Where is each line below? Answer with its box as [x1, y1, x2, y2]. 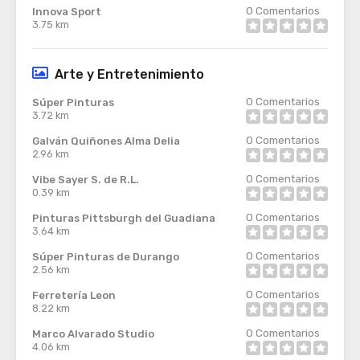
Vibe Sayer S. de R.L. [32, 174, 139, 186]
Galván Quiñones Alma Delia [32, 135, 180, 147]
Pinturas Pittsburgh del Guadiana [32, 212, 215, 224]
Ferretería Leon [32, 289, 116, 301]
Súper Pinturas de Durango [32, 251, 179, 263]
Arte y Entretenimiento [55, 67, 204, 82]
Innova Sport [32, 6, 101, 18]
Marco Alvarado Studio [32, 328, 154, 340]
